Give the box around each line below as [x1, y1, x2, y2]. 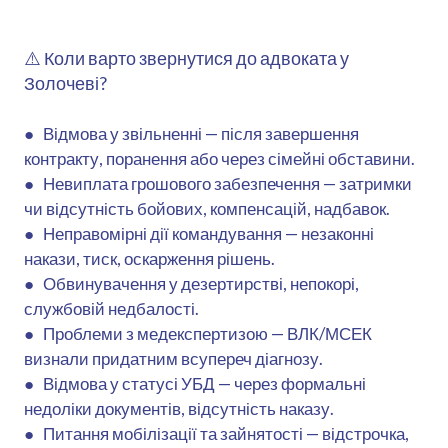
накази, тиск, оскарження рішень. [24, 247, 275, 269]
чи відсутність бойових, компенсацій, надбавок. [24, 197, 390, 219]
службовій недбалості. [24, 297, 199, 319]
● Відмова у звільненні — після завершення [24, 122, 359, 144]
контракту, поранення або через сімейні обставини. [24, 147, 415, 169]
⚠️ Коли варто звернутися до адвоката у [24, 46, 349, 69]
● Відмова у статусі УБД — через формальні [24, 372, 366, 394]
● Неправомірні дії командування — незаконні [24, 222, 374, 244]
